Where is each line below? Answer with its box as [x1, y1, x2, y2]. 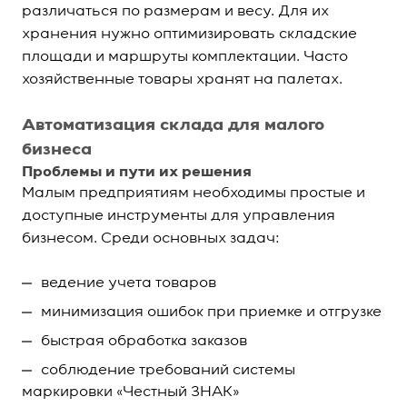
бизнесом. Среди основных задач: [22, 232, 280, 246]
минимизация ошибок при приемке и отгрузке [41, 305, 382, 320]
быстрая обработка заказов [41, 334, 247, 349]
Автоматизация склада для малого [22, 117, 324, 134]
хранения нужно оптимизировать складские [22, 27, 357, 42]
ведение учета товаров [41, 276, 216, 291]
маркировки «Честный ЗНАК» [22, 385, 240, 400]
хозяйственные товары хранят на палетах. [22, 73, 342, 87]
